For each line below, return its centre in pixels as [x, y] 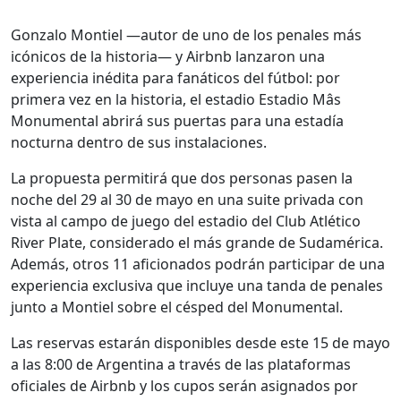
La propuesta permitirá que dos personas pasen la [182, 179]
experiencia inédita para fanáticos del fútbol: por [175, 78]
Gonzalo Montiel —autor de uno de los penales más [186, 35]
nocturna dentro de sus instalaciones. [139, 143]
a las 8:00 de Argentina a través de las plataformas [181, 365]
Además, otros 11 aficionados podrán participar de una [198, 264]
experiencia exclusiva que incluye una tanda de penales [197, 286]
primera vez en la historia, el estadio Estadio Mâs [176, 100]
